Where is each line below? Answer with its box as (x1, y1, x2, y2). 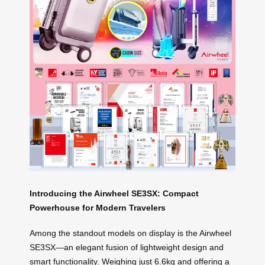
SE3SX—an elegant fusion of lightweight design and (30, 242, 224, 252)
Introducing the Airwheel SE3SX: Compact (30, 188, 199, 198)
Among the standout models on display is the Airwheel (30, 228, 231, 238)
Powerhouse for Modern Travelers (30, 202, 166, 212)
